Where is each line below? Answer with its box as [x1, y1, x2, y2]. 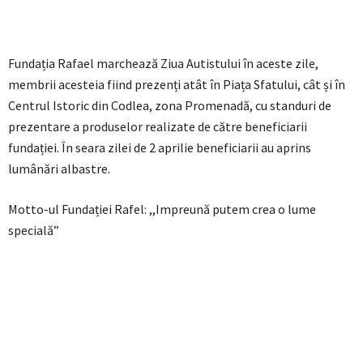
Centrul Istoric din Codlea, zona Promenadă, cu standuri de [8, 97, 331, 114]
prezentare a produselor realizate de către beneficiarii [8, 118, 307, 135]
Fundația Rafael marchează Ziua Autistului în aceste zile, [8, 55, 318, 72]
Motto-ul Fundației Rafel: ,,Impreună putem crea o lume [8, 201, 316, 218]
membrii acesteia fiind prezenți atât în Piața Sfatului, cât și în [8, 76, 345, 93]
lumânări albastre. [8, 160, 110, 177]
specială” [8, 222, 59, 239]
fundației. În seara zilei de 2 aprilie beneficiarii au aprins [8, 139, 311, 156]
